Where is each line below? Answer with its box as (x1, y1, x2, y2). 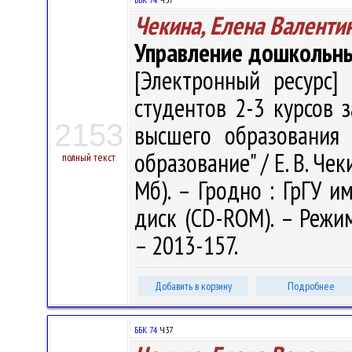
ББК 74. (134, 324, 157, 335)
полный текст (62, 150, 115, 164)
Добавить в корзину (155, 279, 232, 293)
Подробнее (288, 279, 335, 293)
